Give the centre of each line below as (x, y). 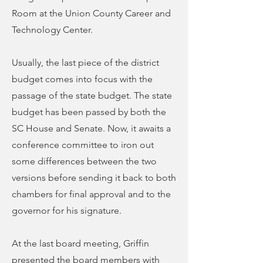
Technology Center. (52, 30)
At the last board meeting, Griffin (80, 243)
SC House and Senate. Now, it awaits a (91, 128)
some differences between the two (84, 161)
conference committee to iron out (83, 145)
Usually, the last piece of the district (85, 63)
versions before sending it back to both (94, 178)
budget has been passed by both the (89, 112)
